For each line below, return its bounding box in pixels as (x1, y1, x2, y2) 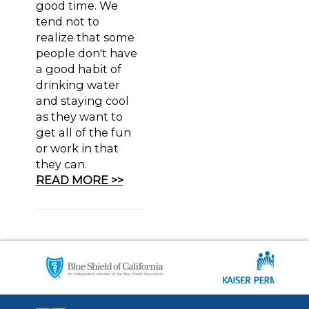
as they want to (35, 110, 123, 123)
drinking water (35, 78, 120, 92)
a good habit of (35, 62, 121, 76)
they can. (35, 157, 87, 171)
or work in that (35, 141, 119, 155)
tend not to (35, 14, 99, 28)
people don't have (35, 46, 137, 60)
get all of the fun (35, 126, 131, 139)
